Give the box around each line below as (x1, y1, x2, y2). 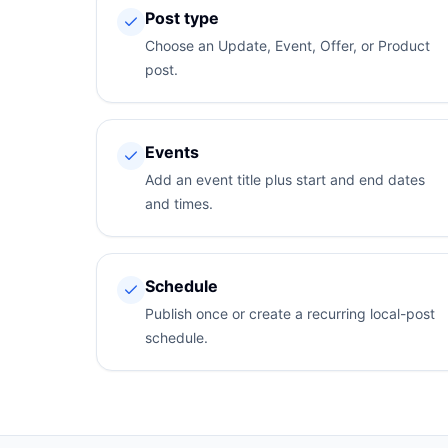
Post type (145, 8, 219, 28)
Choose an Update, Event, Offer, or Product (145, 37, 430, 54)
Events (145, 142, 199, 162)
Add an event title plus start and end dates (145, 171, 425, 188)
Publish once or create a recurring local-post (145, 305, 435, 322)
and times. (145, 195, 213, 212)
